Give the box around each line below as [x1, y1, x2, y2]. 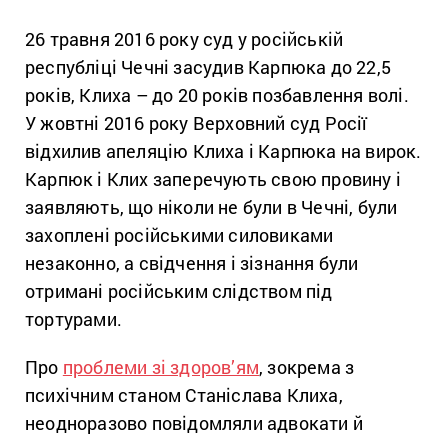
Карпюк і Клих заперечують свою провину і [25, 167, 402, 191]
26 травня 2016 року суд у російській [25, 27, 344, 51]
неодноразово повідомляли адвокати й [25, 411, 364, 435]
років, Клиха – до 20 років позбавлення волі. [25, 83, 409, 107]
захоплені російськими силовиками [25, 223, 334, 247]
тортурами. [25, 307, 122, 331]
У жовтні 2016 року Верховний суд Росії [25, 111, 368, 135]
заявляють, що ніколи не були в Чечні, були [25, 195, 398, 219]
